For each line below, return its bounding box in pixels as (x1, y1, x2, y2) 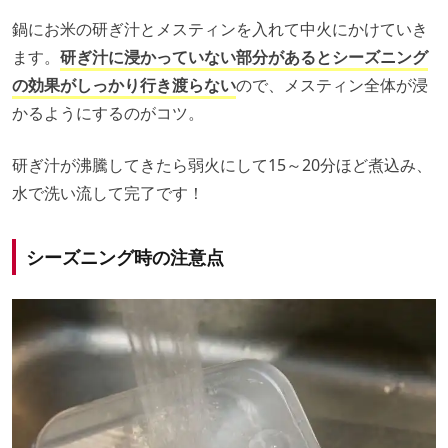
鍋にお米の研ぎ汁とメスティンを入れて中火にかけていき (12, 17, 428, 40)
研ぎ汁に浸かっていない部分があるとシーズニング (60, 45, 428, 68)
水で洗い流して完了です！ (12, 181, 204, 204)
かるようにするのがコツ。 (12, 101, 204, 124)
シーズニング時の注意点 (26, 244, 224, 269)
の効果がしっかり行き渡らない (12, 73, 236, 96)
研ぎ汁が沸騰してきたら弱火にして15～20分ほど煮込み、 (12, 153, 432, 176)
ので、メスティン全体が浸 (236, 73, 428, 96)
